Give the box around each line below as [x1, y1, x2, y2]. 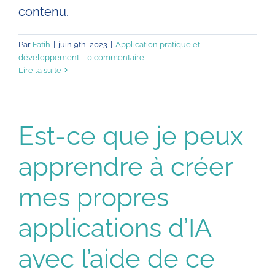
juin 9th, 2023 [58, 39, 107, 49]
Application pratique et [115, 39, 200, 49]
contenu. [18, 4, 69, 19]
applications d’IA [18, 212, 211, 243]
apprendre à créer [18, 150, 233, 182]
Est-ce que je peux [18, 120, 243, 151]
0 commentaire [87, 52, 144, 62]
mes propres [18, 181, 169, 212]
